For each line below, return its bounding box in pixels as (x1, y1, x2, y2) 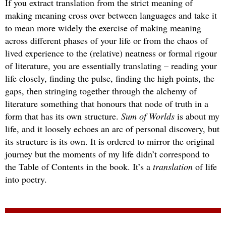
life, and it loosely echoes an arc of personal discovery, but (5, 122, 219, 135)
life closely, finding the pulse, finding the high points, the (5, 72, 214, 84)
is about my (175, 109, 219, 122)
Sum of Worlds (121, 109, 175, 122)
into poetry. (5, 173, 47, 185)
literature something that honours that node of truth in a (5, 97, 208, 109)
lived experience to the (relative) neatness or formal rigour (5, 46, 217, 59)
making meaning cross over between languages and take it (5, 9, 217, 21)
